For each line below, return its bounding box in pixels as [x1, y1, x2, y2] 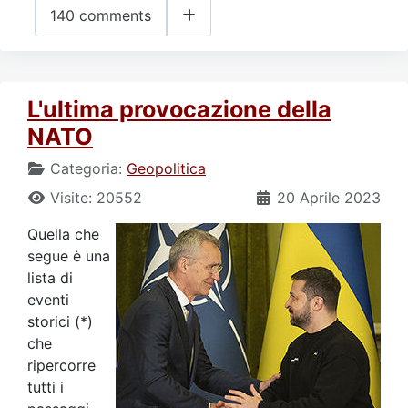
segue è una [27, 246, 110, 265]
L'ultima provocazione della [27, 95, 331, 123]
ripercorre [27, 355, 96, 374]
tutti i [27, 377, 64, 396]
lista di [27, 268, 73, 287]
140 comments [50, 6, 151, 25]
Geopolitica [127, 158, 206, 178]
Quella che [27, 224, 99, 243]
